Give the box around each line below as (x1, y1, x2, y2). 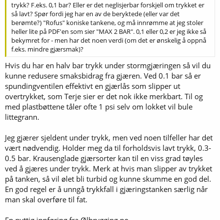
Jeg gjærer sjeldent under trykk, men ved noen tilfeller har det (5, 133, 213, 142)
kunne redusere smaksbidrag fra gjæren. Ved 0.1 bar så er (5, 71, 201, 81)
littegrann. (5, 112, 39, 122)
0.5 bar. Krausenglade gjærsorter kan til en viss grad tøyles (5, 153, 203, 163)
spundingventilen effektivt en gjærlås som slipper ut (5, 81, 180, 91)
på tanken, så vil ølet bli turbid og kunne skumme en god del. (5, 174, 211, 184)
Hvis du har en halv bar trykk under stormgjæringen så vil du (5, 60, 211, 70)
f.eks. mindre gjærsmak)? (11, 44, 83, 54)
